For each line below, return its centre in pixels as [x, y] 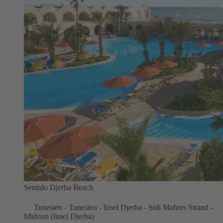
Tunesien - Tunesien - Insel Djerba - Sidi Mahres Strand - [123, 207]
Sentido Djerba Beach [58, 187]
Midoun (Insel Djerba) [59, 216]
